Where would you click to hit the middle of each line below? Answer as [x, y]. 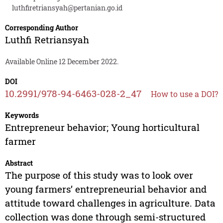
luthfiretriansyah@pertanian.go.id [67, 8]
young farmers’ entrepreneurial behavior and [106, 189]
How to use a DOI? [184, 94]
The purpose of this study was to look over [99, 175]
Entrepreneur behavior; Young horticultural [102, 127]
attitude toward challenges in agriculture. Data [110, 203]
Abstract [19, 163]
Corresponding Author [41, 28]
